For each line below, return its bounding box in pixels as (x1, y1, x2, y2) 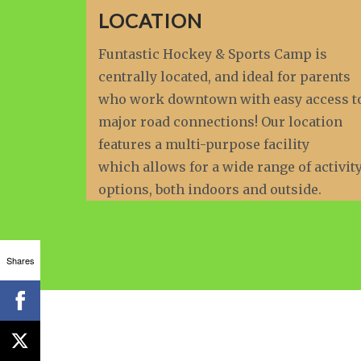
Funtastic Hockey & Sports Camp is (98, 46, 327, 62)
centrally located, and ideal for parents (98, 68, 351, 85)
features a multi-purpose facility (98, 136, 309, 152)
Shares (6, 253, 35, 267)
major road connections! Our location (98, 114, 342, 130)
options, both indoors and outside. (98, 181, 322, 197)
